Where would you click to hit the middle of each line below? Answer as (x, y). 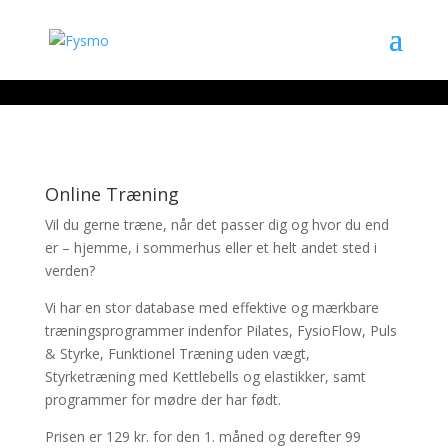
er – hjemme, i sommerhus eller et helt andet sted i (210, 247)
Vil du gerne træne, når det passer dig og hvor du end (216, 224)
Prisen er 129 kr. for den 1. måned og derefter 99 (202, 436)
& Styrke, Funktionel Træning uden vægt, (177, 353)
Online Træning (111, 194)
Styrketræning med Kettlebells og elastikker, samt (205, 376)
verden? (69, 270)
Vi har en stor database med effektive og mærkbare (211, 307)
